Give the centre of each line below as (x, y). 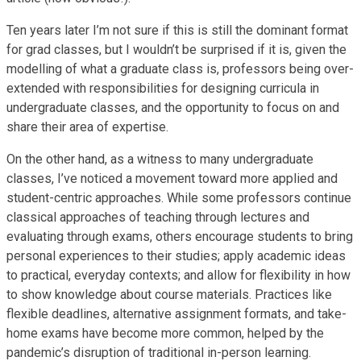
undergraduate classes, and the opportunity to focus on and (173, 107)
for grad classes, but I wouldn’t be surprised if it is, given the (176, 49)
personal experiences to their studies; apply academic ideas (176, 255)
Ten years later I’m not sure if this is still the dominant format (177, 30)
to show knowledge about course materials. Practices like (169, 294)
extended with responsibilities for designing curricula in (163, 88)
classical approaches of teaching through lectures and (158, 217)
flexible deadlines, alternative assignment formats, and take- (176, 313)
